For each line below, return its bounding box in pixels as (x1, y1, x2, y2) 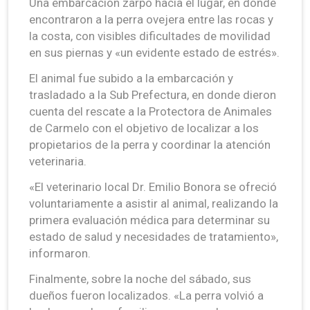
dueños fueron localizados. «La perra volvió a (29, 288, 264, 302)
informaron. (29, 246, 91, 260)
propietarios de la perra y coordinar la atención (29, 137, 271, 152)
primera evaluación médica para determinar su (29, 212, 270, 227)
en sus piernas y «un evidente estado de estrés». (29, 45, 280, 60)
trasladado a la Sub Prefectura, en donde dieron (29, 87, 276, 102)
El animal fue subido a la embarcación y (29, 71, 233, 85)
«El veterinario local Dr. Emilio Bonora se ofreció (29, 179, 277, 194)
